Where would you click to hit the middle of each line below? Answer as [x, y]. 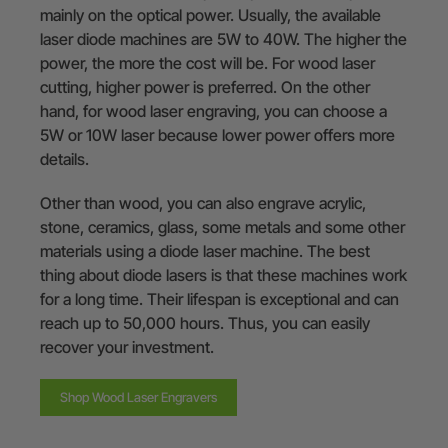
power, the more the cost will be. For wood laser [207, 62]
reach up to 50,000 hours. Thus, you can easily [205, 322]
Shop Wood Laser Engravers [138, 396]
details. [66, 158]
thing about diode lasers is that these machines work [223, 274]
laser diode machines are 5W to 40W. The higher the [223, 38]
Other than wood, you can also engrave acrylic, [203, 202]
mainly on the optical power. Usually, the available [210, 14]
